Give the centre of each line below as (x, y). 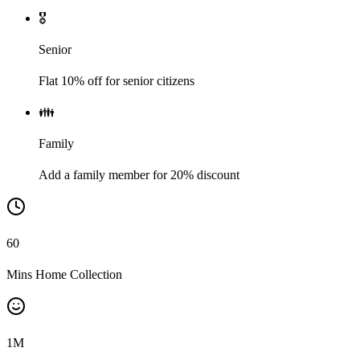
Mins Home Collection (64, 274)
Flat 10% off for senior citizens (117, 80)
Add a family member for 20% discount (139, 174)
